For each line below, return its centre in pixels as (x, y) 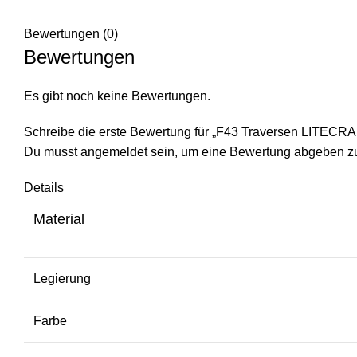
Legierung (62, 278)
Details (44, 187)
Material (59, 219)
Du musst (52, 151)
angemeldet (114, 151)
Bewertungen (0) (71, 33)
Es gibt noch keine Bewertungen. (117, 96)
